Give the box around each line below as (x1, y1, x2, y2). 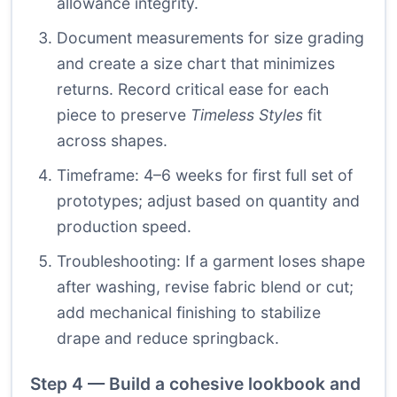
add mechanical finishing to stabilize (57, 303, 321, 323)
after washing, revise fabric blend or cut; (57, 277, 354, 297)
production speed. (57, 217, 191, 237)
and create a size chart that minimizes (57, 54, 335, 74)
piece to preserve (57, 105, 191, 125)
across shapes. (57, 131, 167, 151)
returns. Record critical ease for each (57, 80, 329, 99)
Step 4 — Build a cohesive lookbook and (30, 373, 361, 395)
